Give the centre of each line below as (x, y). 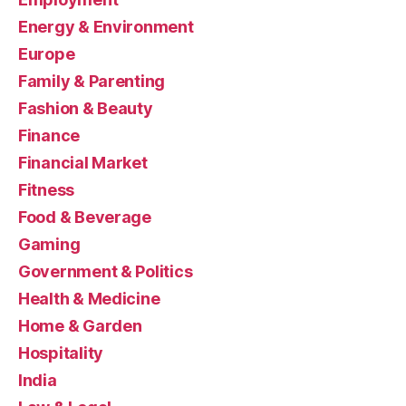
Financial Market (83, 162)
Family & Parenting (92, 81)
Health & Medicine (89, 298)
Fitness (47, 189)
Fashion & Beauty (86, 108)
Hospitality (61, 353)
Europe (47, 53)
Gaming (49, 244)
